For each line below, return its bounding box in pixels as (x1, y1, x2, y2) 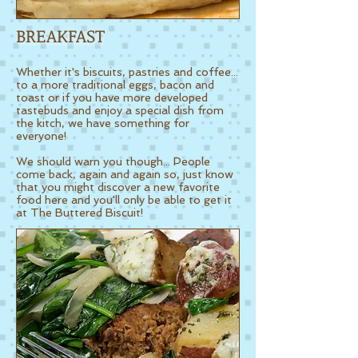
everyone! (16, 129, 67, 142)
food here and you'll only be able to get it (16, 193, 232, 206)
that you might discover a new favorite (16, 181, 220, 193)
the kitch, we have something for (16, 117, 189, 129)
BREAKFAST (16, 23, 105, 47)
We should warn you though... (16, 155, 173, 168)
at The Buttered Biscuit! (16, 206, 144, 219)
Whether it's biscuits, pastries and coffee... (16, 66, 238, 78)
